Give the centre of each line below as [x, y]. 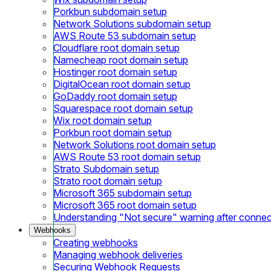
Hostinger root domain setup [115, 72]
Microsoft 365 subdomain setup [122, 193]
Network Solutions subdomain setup [132, 23]
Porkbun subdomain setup [110, 11]
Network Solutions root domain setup [135, 144]
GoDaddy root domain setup [115, 96]
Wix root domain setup [103, 120]
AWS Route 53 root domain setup [127, 156]
